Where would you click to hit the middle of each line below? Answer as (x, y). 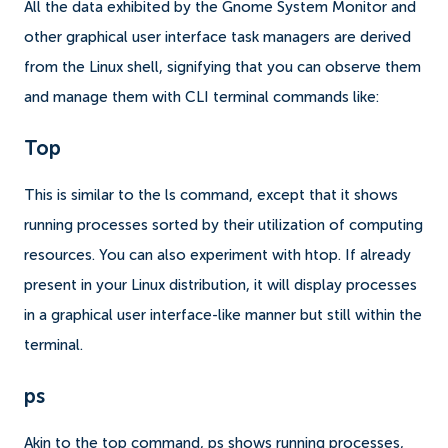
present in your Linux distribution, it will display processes (220, 285)
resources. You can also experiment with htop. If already (217, 255)
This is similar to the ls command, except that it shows (211, 195)
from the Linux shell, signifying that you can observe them (222, 67)
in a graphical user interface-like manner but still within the (223, 315)
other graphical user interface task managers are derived (217, 37)
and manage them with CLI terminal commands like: (201, 97)
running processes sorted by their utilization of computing (223, 225)
